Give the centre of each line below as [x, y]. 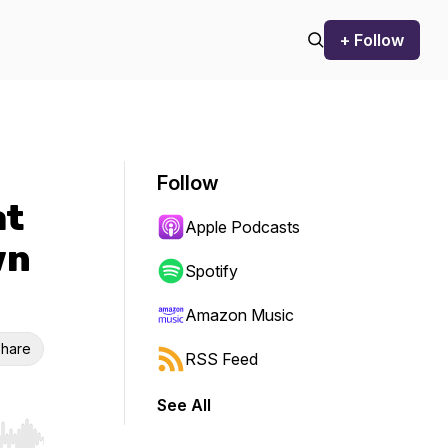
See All [184, 405]
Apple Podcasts [242, 227]
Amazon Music [239, 315]
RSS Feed [221, 359]
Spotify [211, 271]
